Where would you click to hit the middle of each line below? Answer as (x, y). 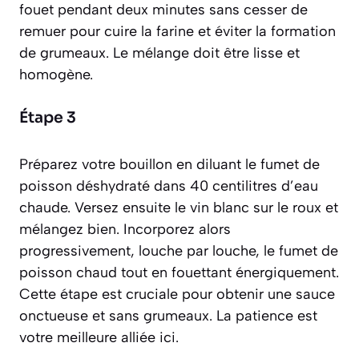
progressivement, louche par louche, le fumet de (179, 250)
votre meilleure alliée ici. (99, 337)
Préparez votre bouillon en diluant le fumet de (169, 164)
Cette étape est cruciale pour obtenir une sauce (177, 294)
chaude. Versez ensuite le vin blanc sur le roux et (179, 207)
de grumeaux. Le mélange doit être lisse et (159, 52)
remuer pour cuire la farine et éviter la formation (177, 31)
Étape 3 (48, 117)
